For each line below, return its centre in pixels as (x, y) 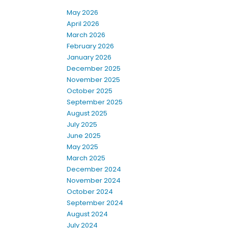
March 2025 (86, 158)
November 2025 (93, 80)
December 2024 (94, 169)
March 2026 (86, 35)
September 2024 (95, 203)
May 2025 (82, 147)
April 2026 (83, 24)
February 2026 (90, 46)
